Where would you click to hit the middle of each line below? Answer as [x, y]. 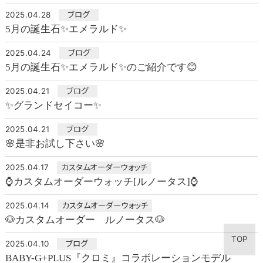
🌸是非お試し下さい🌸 [55, 144]
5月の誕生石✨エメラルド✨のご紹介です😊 [101, 68]
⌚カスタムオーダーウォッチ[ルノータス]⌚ [102, 182]
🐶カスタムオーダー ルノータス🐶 [85, 220]
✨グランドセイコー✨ [53, 106]
